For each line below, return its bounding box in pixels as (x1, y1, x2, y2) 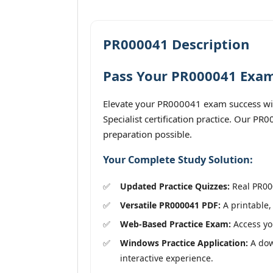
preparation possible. (103, 128, 192, 140)
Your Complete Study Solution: (103, 153, 253, 167)
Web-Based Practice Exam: (120, 218, 231, 230)
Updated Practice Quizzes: (120, 180, 230, 192)
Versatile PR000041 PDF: (120, 199, 221, 211)
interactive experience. (120, 252, 213, 264)
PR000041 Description (103, 35, 249, 53)
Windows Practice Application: (120, 236, 248, 249)
